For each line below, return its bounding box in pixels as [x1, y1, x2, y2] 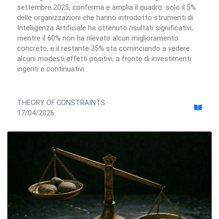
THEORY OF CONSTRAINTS [17, 98, 105, 107]
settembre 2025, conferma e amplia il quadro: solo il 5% [17, 2, 196, 12]
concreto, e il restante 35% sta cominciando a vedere [17, 44, 190, 53]
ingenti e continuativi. [17, 64, 86, 73]
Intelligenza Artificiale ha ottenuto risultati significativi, [17, 23, 193, 32]
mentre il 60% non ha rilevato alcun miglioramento [17, 33, 178, 43]
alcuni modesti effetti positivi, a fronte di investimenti [17, 54, 191, 63]
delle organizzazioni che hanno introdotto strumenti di [17, 13, 193, 22]
